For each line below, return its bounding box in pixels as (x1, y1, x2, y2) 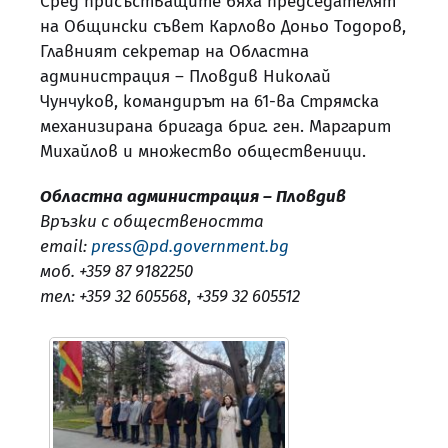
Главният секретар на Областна (40, 40, 309, 62)
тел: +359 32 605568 (40, 285, 187, 307)
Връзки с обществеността (40, 210, 264, 232)
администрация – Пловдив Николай (40, 65, 331, 87)
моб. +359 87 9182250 (40, 260, 193, 282)
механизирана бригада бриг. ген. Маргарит (40, 115, 391, 137)
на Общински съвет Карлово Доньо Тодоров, (40, 15, 406, 37)
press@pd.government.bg (91, 235, 289, 257)
